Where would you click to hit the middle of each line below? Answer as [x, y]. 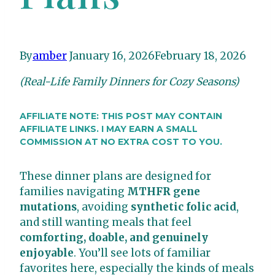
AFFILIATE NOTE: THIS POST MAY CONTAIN [121, 116]
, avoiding [104, 207]
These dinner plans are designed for [115, 176]
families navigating [73, 191]
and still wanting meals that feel [106, 222]
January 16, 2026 [112, 56]
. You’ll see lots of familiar [142, 253]
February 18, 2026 [200, 56]
